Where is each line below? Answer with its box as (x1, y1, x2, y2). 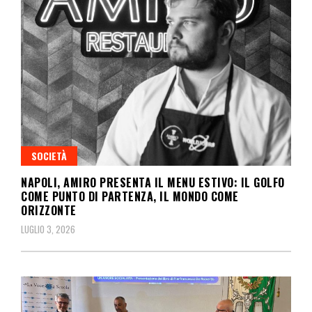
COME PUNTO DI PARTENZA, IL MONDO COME (21, 187, 239, 205)
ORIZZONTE (21, 201, 77, 219)
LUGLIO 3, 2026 (21, 221, 75, 236)
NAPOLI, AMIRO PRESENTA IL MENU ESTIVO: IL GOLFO (21, 173, 285, 191)
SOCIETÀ (31, 148, 67, 163)
